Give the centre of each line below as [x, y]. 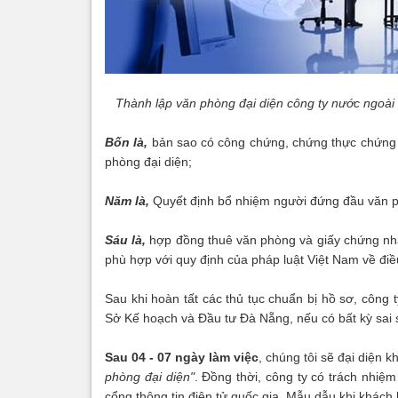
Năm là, [127, 201]
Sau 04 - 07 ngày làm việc [182, 357]
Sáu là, [126, 240]
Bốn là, [128, 142]
